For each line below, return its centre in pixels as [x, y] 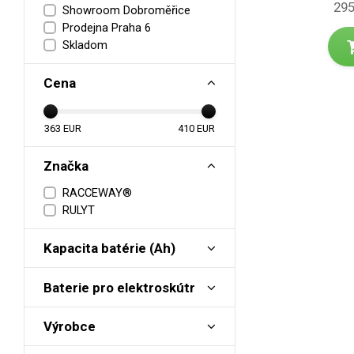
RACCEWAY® [97, 192]
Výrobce [70, 327]
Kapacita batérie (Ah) [109, 249]
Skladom [85, 45]
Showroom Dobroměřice [126, 10]
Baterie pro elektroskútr [119, 287]
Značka [66, 166]
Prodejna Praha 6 [107, 28]
